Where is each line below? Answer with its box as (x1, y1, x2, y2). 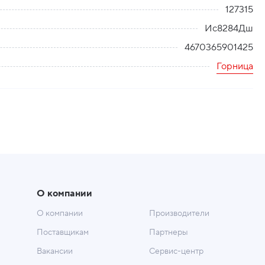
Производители (148, 208, 209, 219)
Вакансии (36, 246, 73, 257)
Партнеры (148, 227, 188, 238)
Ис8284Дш (205, 22, 253, 34)
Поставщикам (36, 227, 89, 238)
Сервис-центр (148, 246, 203, 257)
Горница (216, 60, 253, 72)
